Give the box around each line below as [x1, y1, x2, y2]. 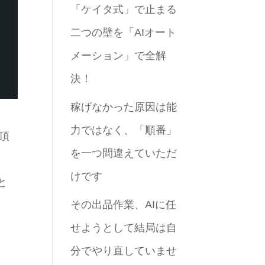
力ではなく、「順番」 [70, 124, 177, 136]
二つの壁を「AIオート [70, 27, 177, 38]
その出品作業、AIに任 [70, 199, 177, 211]
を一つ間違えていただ [70, 147, 177, 159]
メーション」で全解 [70, 50, 167, 62]
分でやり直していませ [70, 245, 177, 257]
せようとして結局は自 [70, 222, 177, 234]
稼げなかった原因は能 [70, 101, 177, 113]
